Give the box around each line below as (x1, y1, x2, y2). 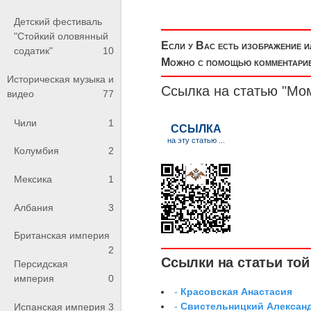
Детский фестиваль (14, 15, 102, 27)
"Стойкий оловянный (14, 30, 108, 42)
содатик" (14, 44, 53, 56)
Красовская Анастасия (180, 285, 293, 297)
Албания (14, 201, 53, 213)
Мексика (14, 173, 52, 185)
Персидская (14, 258, 68, 269)
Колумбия (14, 145, 59, 157)
